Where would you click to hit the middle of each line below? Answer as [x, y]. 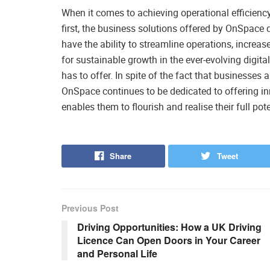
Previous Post [90, 208]
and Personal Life [117, 254]
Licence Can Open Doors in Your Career [169, 240]
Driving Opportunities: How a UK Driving [169, 227]
